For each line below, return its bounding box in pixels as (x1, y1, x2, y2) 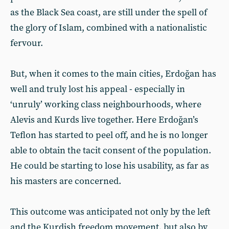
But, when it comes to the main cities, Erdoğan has (10, 68, 216, 80)
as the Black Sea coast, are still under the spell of (10, 7, 207, 18)
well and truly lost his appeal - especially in (10, 83, 185, 95)
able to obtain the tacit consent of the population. (10, 145, 211, 156)
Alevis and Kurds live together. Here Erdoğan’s (10, 114, 198, 126)
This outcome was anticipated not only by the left (10, 206, 211, 218)
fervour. (10, 37, 43, 49)
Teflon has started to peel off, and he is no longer (10, 129, 208, 141)
